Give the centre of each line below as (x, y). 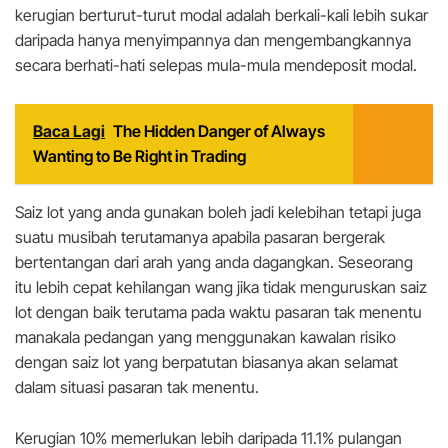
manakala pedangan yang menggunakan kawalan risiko (205, 337)
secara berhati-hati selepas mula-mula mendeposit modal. (216, 65)
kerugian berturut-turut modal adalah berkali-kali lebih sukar (221, 15)
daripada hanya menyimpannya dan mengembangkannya (213, 40)
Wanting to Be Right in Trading (139, 156)
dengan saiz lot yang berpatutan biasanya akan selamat (206, 362)
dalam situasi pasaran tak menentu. (137, 387)
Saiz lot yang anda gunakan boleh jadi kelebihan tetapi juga (218, 212)
